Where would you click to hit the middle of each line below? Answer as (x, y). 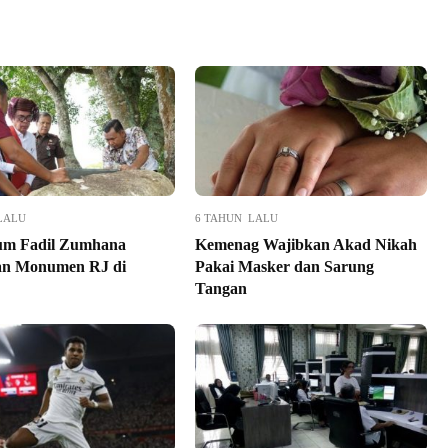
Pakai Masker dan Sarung (284, 267)
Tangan (220, 289)
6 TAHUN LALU (236, 218)
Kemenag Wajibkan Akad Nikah (305, 245)
